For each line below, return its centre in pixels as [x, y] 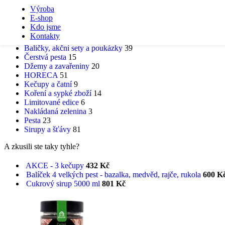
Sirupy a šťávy [47, 129]
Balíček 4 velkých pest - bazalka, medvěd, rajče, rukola [115, 174]
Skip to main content [96, 8]
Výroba [42, 9]
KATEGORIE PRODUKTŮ [43, 28]
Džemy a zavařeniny [57, 66]
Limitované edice [51, 102]
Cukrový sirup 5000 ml [64, 183]
